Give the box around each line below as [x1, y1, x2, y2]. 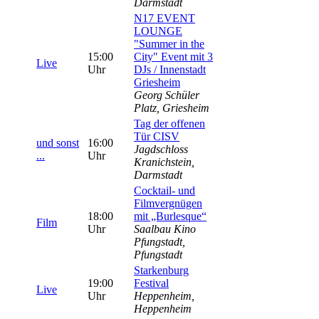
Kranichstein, [134, 156, 194, 168]
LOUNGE [134, 25, 182, 37]
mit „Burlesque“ [134, 210, 206, 222]
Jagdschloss [134, 143, 188, 155]
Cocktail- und [134, 184, 195, 197]
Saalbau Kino [134, 223, 196, 235]
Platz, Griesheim [134, 102, 209, 114]
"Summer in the [134, 38, 204, 50]
